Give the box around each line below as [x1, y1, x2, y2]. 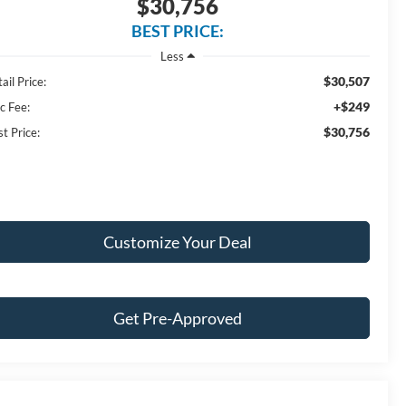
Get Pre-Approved [112, 307, 242, 328]
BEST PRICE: [130, 21, 224, 42]
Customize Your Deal [102, 231, 252, 252]
